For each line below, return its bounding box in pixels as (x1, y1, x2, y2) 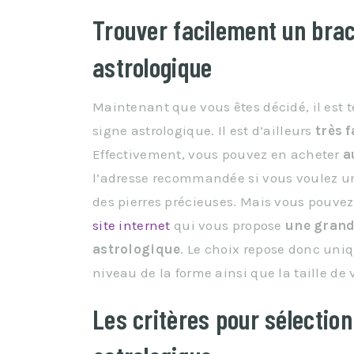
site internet (92, 217, 171, 233)
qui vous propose (170, 217, 285, 233)
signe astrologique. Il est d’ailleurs (92, 122, 315, 138)
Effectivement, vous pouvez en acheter (92, 146, 343, 162)
